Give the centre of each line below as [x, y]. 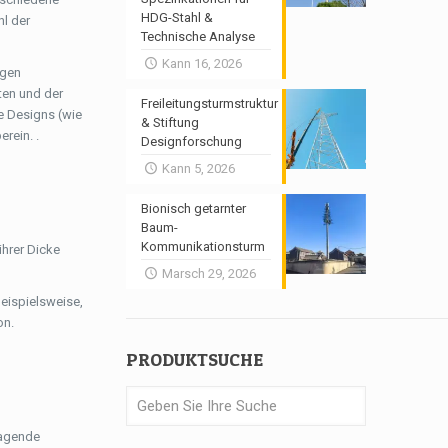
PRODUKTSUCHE [195, 359]
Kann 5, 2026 [198, 168]
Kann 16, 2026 [201, 63]
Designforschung [192, 141]
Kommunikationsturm [203, 246]
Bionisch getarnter [194, 208]
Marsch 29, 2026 [208, 273]
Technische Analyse [198, 36]
